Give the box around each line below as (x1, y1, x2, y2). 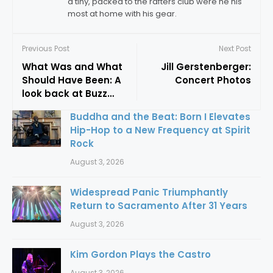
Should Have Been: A (22, 74, 115, 87)
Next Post (219, 43, 251, 54)
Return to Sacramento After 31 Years (70, 199, 247, 213)
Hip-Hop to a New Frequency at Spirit (70, 124, 250, 137)
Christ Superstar (22, 114, 102, 127)
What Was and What (22, 60, 122, 74)
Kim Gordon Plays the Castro (70, 248, 211, 261)
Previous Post (22, 43, 69, 54)
